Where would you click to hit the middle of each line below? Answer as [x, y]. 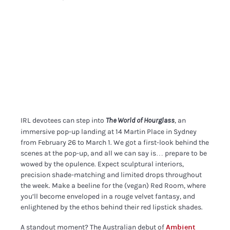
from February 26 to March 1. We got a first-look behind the [115, 142]
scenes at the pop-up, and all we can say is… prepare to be [114, 153]
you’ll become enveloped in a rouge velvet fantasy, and [108, 196]
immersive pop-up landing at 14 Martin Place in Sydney [109, 132]
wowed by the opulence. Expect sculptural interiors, [102, 164]
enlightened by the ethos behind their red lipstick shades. [112, 207]
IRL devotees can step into [63, 120]
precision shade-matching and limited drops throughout [111, 175]
